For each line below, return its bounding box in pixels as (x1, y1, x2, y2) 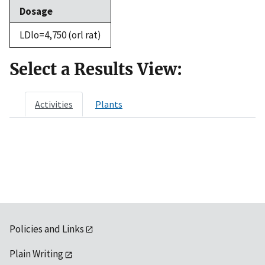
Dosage (20, 4, 53, 18)
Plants (95, 98, 122, 110)
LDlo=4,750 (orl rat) (20, 28, 101, 41)
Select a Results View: (9, 59, 182, 79)
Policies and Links (9, 222, 84, 235)
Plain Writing (9, 247, 63, 261)
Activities (35, 98, 73, 110)
